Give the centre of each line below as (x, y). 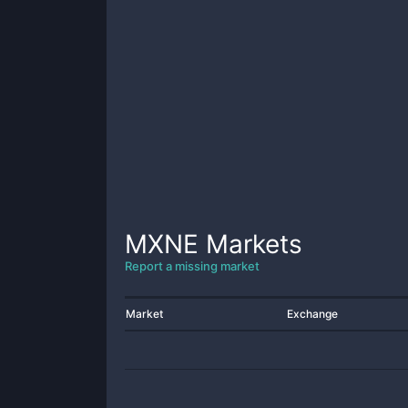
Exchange (312, 314)
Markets (250, 244)
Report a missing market (192, 266)
